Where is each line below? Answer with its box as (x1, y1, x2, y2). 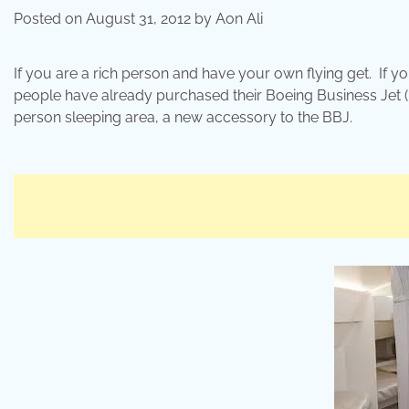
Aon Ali (215, 10, 263, 28)
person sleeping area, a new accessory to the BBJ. (14, 109, 352, 127)
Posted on (14, 10, 86, 28)
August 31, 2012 (86, 10, 191, 28)
